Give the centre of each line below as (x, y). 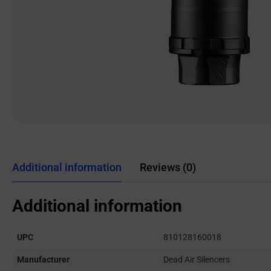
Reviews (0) (168, 167)
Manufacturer (43, 260)
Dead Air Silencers (197, 260)
